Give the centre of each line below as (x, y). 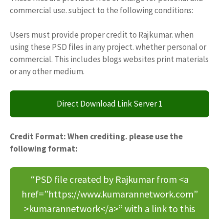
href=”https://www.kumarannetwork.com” (109, 194)
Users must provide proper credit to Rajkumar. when (102, 35)
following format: (44, 148)
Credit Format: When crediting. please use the (96, 136)
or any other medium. (47, 72)
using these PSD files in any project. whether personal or (108, 47)
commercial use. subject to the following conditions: (101, 10)
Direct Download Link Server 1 (109, 103)
